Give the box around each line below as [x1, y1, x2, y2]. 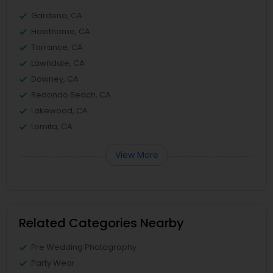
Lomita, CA [31, 121, 73, 132]
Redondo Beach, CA [31, 89, 111, 101]
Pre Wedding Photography [31, 241, 136, 253]
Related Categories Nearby [19, 214, 184, 232]
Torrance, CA [31, 41, 83, 53]
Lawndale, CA [31, 57, 85, 69]
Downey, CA [31, 73, 79, 85]
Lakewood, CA [31, 105, 88, 116]
